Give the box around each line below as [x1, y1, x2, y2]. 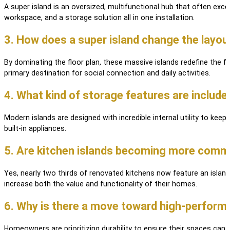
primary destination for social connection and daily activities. [4, 69, 210, 78]
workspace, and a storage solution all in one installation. [4, 13, 195, 22]
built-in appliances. [4, 124, 66, 133]
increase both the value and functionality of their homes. [4, 180, 197, 188]
